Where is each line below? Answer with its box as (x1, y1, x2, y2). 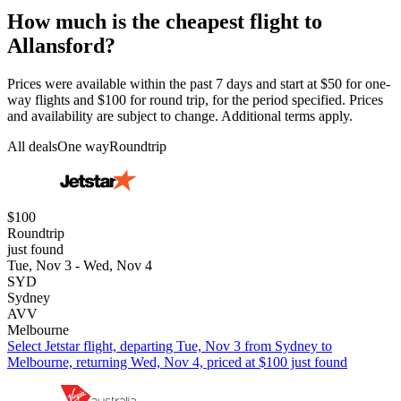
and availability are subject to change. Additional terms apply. (7, 107, 353, 124)
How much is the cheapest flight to (7, 9, 322, 33)
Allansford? (7, 33, 115, 57)
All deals (7, 138, 57, 154)
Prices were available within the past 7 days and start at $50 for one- (7, 75, 390, 91)
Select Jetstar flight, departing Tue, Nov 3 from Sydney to (7, 337, 332, 354)
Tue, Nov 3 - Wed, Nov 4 (7, 257, 152, 273)
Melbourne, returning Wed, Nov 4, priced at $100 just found (7, 354, 347, 370)
